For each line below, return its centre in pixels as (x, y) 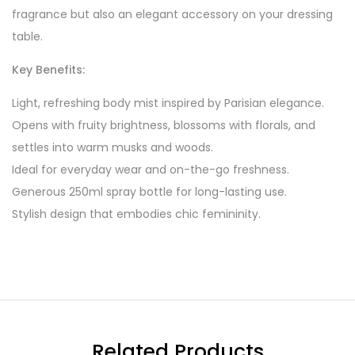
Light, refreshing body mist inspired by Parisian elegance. (168, 103)
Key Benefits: (48, 70)
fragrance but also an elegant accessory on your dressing (172, 14)
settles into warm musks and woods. (113, 147)
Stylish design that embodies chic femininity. (136, 214)
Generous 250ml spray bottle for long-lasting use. (149, 192)
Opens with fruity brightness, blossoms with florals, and (164, 125)
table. (27, 36)
